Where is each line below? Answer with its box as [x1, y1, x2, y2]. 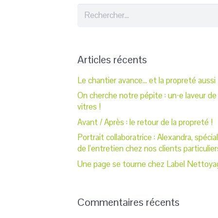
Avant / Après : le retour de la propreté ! [77, 116, 213, 127]
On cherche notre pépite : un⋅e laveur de [77, 90, 217, 101]
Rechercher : [77, 4, 121, 15]
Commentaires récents [77, 195, 180, 209]
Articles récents [77, 52, 147, 66]
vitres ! [77, 101, 101, 112]
